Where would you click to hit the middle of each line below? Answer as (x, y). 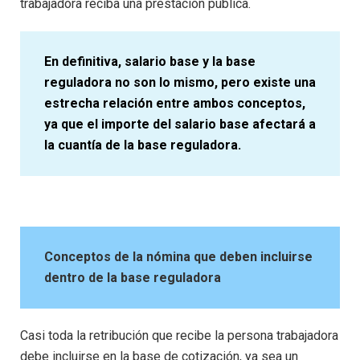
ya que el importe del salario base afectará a (180, 124)
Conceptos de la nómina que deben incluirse (178, 256)
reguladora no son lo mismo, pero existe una (180, 82)
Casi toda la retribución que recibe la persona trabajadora (179, 335)
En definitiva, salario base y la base (150, 61)
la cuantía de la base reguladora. (143, 145)
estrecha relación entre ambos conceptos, (175, 103)
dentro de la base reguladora (133, 277)
